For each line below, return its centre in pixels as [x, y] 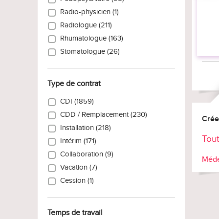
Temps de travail [75, 213]
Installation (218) [84, 128]
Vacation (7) [77, 168]
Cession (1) [75, 181]
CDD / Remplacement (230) [102, 115]
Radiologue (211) [84, 25]
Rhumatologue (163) [90, 39]
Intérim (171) [76, 141]
